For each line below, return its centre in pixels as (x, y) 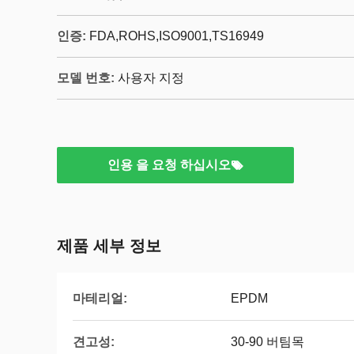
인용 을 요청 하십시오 (169, 165)
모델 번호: (86, 78)
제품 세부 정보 (109, 246)
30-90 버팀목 (267, 342)
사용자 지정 (151, 78)
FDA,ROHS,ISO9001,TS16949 (177, 36)
